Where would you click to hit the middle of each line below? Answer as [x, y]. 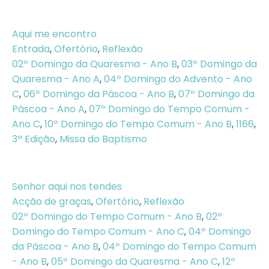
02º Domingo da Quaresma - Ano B [95, 64]
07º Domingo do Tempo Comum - [169, 109]
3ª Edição [34, 139]
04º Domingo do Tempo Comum [180, 246]
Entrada [31, 49]
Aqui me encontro [54, 34]
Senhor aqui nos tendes [67, 186]
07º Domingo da [216, 94]
